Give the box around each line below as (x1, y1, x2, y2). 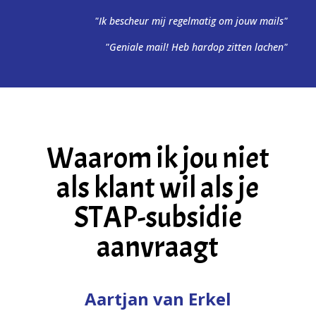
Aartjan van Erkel (84, 287, 231, 310)
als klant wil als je (56, 169, 260, 207)
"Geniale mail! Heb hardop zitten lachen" (105, 40, 288, 54)
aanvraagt (97, 229, 219, 266)
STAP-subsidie (73, 199, 242, 236)
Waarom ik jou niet (46, 140, 269, 177)
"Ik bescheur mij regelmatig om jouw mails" (95, 14, 288, 28)
